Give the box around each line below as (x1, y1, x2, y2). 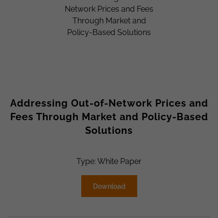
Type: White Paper (76, 156, 142, 166)
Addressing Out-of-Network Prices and (10, 97, 208, 109)
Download (92, 182, 126, 190)
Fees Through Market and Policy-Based (10, 110, 208, 123)
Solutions (85, 124, 133, 136)
